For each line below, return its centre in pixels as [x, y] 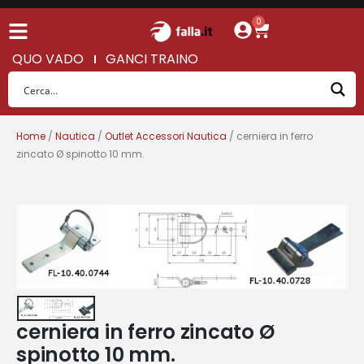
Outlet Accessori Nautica [166, 136]
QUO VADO [48, 59]
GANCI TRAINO [152, 59]
